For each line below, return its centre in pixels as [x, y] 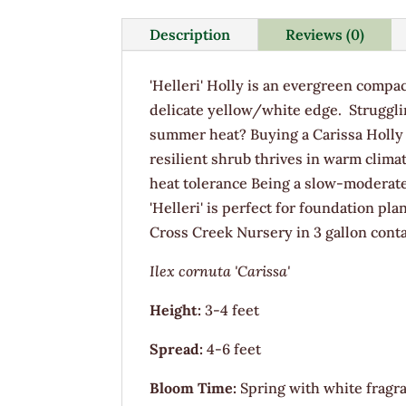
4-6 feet [232, 348]
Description [190, 34]
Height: [178, 309]
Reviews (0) [325, 34]
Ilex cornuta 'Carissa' [220, 271]
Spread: [177, 348]
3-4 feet [232, 309]
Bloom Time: [195, 387]
